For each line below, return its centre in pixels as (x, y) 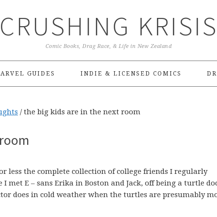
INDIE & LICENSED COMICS (131, 74)
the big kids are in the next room (81, 112)
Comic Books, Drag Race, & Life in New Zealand (108, 46)
